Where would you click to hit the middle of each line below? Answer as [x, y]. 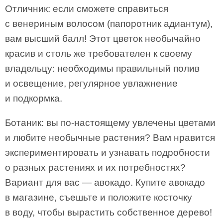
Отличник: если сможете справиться [87, 9]
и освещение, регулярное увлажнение [91, 83]
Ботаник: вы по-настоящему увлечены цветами [110, 123]
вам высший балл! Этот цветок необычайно [103, 39]
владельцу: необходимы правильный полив [102, 68]
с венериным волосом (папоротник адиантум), [109, 24]
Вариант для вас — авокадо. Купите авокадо [105, 182]
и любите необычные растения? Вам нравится [110, 138]
